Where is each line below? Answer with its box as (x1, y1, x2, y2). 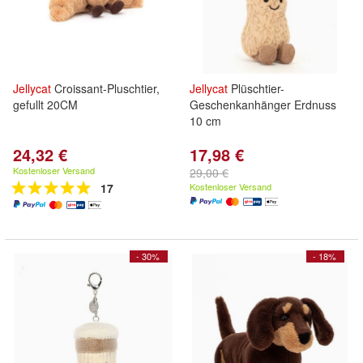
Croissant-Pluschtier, (51, 80, 160, 96)
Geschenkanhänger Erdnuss (190, 96, 336, 113)
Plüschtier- (228, 80, 284, 96)
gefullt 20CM (13, 96, 78, 113)
